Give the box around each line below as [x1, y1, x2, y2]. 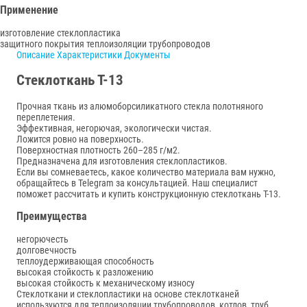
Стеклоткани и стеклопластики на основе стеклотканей [16, 288, 239, 300]
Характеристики [57, 49, 122, 60]
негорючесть [16, 234, 69, 245]
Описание [16, 49, 55, 60]
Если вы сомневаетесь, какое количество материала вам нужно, [16, 166, 275, 177]
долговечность [16, 245, 77, 256]
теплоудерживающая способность [16, 256, 154, 267]
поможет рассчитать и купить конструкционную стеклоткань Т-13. [16, 188, 281, 199]
